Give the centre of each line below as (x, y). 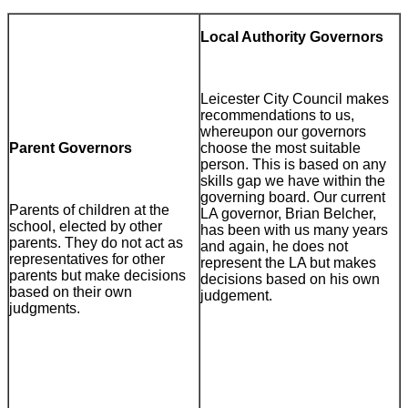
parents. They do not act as (96, 243)
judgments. (45, 309)
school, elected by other (86, 227)
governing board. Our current (293, 198)
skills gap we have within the (293, 181)
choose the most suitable (280, 148)
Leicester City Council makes (295, 99)
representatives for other (87, 260)
